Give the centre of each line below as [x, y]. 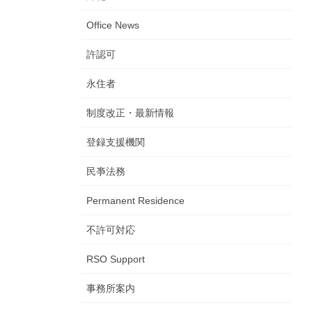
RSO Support [116, 259]
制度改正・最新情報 [130, 113]
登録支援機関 [116, 142]
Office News [113, 25]
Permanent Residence [135, 201]
